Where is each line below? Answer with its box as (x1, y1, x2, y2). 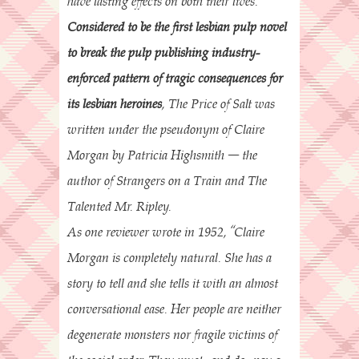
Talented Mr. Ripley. (67, 200, 171, 213)
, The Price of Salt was (162, 97, 275, 111)
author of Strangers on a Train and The (67, 174, 267, 188)
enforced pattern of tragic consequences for (67, 71, 283, 85)
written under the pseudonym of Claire (67, 123, 264, 136)
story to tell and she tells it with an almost (67, 276, 278, 290)
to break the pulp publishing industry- (67, 46, 260, 59)
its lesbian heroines (67, 97, 162, 111)
